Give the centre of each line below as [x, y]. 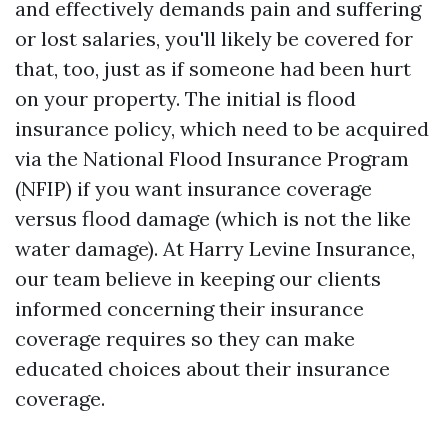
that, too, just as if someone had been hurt [213, 68]
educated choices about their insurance [202, 368]
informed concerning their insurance [189, 308]
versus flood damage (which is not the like [213, 218]
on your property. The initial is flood [185, 98]
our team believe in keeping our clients [198, 278]
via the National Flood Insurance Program [212, 158]
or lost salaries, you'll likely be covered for [214, 38]
